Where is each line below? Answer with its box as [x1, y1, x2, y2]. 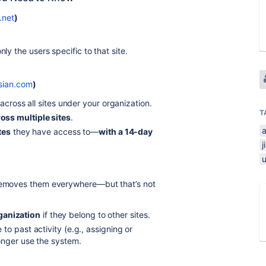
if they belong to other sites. [40, 210, 150, 220]
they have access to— [10, 126, 99, 137]
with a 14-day [99, 126, 153, 137]
